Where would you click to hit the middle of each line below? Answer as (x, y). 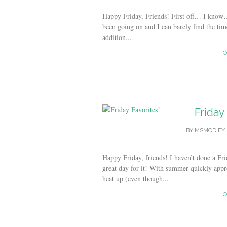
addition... (117, 37)
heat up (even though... (136, 179)
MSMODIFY (210, 130)
